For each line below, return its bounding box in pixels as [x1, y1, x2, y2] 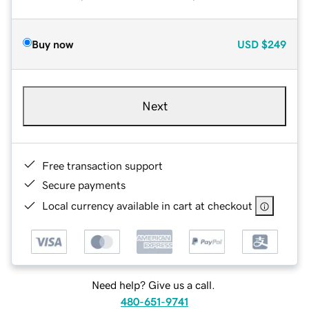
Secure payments [42, 179, 126, 190]
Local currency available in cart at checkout [42, 199, 252, 211]
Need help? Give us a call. [91, 279, 215, 291]
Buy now [32, 38, 73, 50]
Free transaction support [42, 159, 163, 171]
